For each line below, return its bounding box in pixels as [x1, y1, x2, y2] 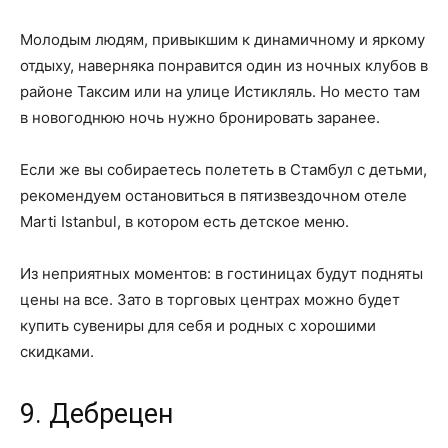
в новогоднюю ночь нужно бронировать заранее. [20, 108, 380, 128]
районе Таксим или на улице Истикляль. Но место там [20, 82, 420, 102]
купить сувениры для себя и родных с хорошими [20, 316, 376, 336]
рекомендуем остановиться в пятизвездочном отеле [20, 186, 407, 206]
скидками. [20, 342, 94, 362]
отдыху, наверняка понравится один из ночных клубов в [20, 56, 428, 76]
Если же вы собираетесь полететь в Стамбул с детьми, [20, 160, 427, 180]
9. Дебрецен [20, 398, 173, 431]
